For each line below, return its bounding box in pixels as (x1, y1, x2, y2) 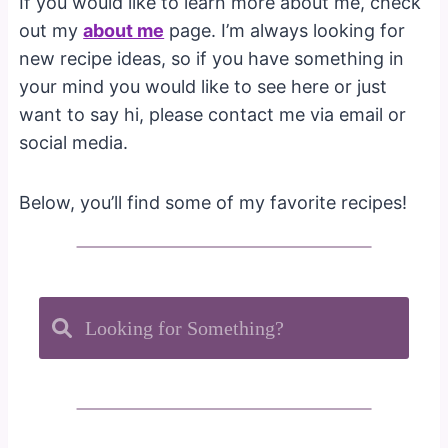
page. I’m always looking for (164, 20, 406, 42)
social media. (19, 132, 129, 154)
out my (19, 20, 84, 42)
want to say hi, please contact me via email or (19, 104, 407, 126)
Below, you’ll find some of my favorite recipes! (19, 192, 408, 214)
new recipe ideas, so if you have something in (19, 48, 405, 70)
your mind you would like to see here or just (19, 76, 388, 98)
